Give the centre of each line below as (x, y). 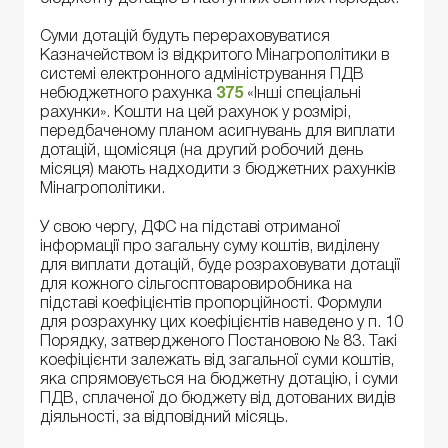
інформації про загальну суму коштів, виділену (209, 246)
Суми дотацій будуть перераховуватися (185, 37)
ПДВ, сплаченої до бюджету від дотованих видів (217, 398)
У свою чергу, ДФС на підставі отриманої (190, 227)
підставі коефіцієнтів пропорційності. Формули (211, 303)
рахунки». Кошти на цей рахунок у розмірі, (195, 113)
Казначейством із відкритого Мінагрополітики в (214, 56)
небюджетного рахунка (128, 94)
